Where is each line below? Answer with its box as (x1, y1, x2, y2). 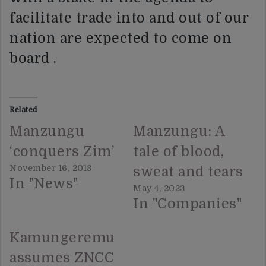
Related (9, 106, 37, 115)
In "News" (9, 176, 78, 192)
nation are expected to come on (9, 30, 232, 47)
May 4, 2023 (133, 183, 185, 194)
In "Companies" (133, 196, 242, 213)
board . (9, 50, 57, 67)
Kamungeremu (9, 230, 115, 246)
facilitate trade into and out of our (9, 10, 248, 27)
